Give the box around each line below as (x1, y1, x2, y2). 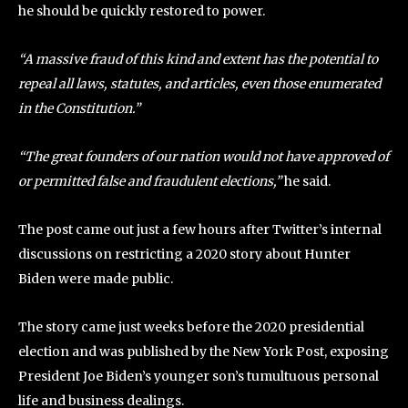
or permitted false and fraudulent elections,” (18, 173, 284, 189)
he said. (284, 173, 331, 189)
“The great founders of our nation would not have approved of (18, 148, 389, 165)
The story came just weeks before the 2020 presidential (18, 319, 364, 335)
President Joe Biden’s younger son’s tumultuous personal (18, 368, 379, 384)
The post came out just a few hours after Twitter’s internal (18, 221, 382, 238)
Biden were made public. (18, 270, 173, 287)
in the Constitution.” (18, 100, 140, 117)
